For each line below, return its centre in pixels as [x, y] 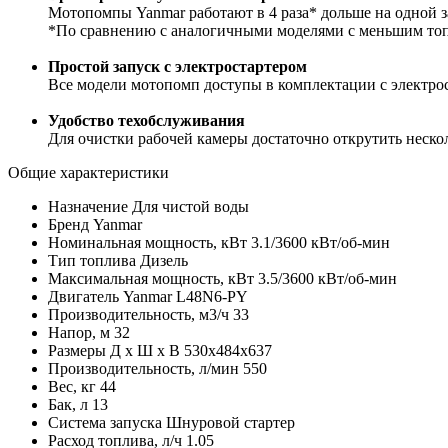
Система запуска [105, 422]
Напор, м [79, 332]
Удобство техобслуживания [146, 120]
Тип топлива [92, 260]
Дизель [164, 260]
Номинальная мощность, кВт [147, 242]
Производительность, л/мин [143, 368]
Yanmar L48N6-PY [185, 296]
